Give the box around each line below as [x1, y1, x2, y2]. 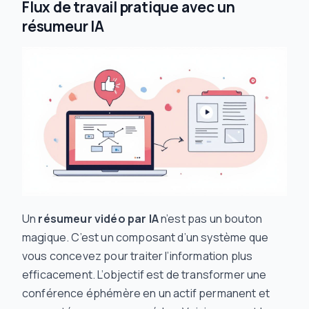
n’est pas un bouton [158, 211, 263, 227]
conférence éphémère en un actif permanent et [22, 286, 270, 301]
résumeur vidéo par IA [38, 211, 159, 227]
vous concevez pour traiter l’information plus [22, 248, 253, 264]
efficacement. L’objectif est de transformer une [22, 267, 267, 283]
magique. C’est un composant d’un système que [22, 230, 269, 246]
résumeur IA [22, 17, 104, 37]
